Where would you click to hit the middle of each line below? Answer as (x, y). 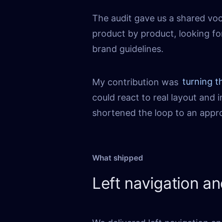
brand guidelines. (128, 49)
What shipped (118, 158)
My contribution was (137, 82)
